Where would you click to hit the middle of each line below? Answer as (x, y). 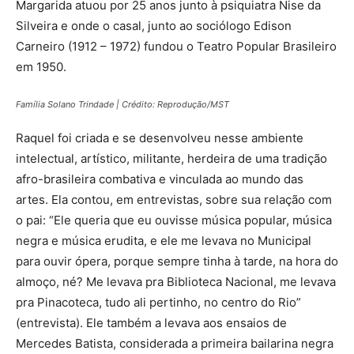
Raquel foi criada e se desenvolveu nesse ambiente (160, 137)
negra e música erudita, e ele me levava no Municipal (164, 240)
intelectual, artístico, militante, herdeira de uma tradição (171, 158)
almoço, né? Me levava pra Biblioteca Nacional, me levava (176, 281)
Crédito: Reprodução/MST (175, 104)
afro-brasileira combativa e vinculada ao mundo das (160, 179)
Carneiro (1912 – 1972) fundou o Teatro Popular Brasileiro (176, 46)
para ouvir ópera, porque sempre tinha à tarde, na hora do (177, 261)
